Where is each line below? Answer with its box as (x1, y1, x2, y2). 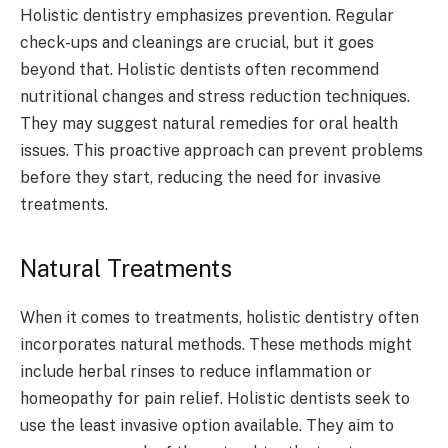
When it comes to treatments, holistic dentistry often (20, 307, 419, 327)
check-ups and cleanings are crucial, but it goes (20, 33, 374, 53)
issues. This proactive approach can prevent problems (20, 141, 423, 161)
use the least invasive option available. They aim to (20, 415, 394, 435)
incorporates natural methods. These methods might (20, 334, 412, 354)
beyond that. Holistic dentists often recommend (20, 60, 379, 80)
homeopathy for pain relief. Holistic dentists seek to (20, 388, 410, 408)
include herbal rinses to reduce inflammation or (20, 361, 372, 381)
